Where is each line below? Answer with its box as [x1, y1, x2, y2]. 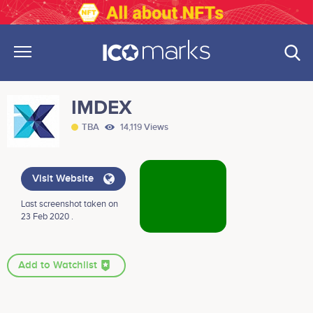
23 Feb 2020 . [21, 211, 73, 223]
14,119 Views [118, 122, 168, 133]
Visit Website [32, 173, 96, 186]
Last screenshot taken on [21, 198, 118, 210]
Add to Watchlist [18, 259, 100, 272]
